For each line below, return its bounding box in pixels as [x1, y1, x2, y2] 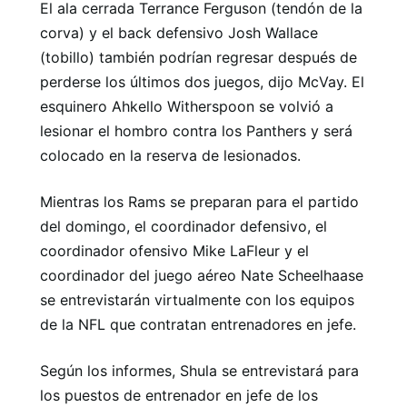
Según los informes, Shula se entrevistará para [40, 362, 359, 380]
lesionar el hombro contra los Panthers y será [40, 122, 352, 140]
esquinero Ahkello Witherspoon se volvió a [40, 97, 333, 115]
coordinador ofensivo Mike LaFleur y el [40, 242, 309, 260]
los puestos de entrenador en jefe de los [40, 386, 318, 404]
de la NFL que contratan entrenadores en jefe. [40, 315, 356, 333]
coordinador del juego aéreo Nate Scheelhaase [40, 266, 363, 284]
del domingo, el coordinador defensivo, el [40, 217, 327, 235]
